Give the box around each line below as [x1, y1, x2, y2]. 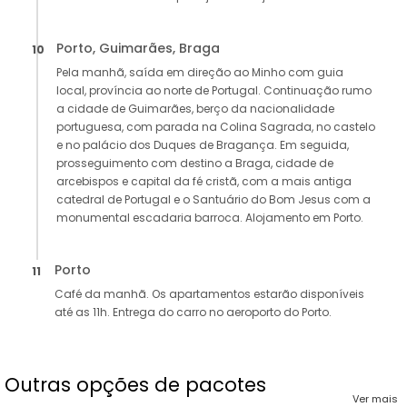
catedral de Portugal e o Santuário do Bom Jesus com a [56, 192, 371, 208]
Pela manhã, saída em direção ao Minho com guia [56, 65, 343, 81]
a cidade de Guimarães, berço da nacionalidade [56, 101, 334, 117]
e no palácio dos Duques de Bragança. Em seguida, [56, 137, 349, 154]
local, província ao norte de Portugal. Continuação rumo [56, 83, 372, 99]
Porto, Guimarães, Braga [56, 39, 220, 58]
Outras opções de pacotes [5, 372, 266, 399]
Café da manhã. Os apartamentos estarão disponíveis [55, 286, 364, 303]
